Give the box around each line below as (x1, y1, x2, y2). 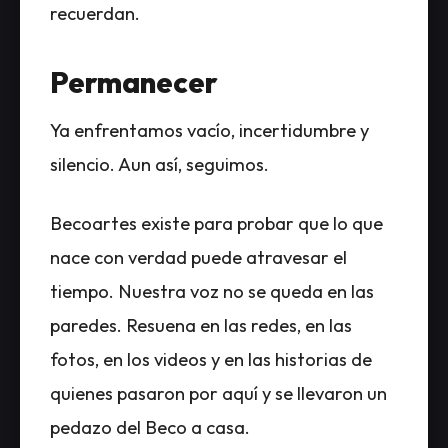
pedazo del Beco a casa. (50, 415, 250, 439)
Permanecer (50, 63, 218, 100)
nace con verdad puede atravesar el (50, 245, 347, 269)
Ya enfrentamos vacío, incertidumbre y (50, 118, 369, 142)
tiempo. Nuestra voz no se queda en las (50, 279, 374, 303)
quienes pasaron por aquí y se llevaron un (50, 381, 387, 405)
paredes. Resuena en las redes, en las (50, 313, 352, 337)
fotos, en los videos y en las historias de (50, 347, 372, 371)
